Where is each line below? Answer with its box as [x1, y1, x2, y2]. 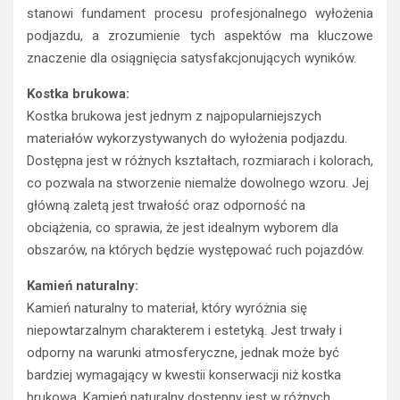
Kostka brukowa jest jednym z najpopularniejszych [27, 108, 321, 125]
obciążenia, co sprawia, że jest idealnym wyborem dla [27, 220, 338, 237]
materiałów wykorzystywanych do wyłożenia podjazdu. [27, 130, 347, 147]
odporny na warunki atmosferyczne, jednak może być [27, 345, 339, 362]
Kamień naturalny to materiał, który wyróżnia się [27, 300, 307, 317]
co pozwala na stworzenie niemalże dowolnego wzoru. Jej [27, 175, 369, 192]
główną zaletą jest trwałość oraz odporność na [27, 197, 305, 214]
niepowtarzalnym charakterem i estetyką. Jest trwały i [27, 322, 342, 339]
